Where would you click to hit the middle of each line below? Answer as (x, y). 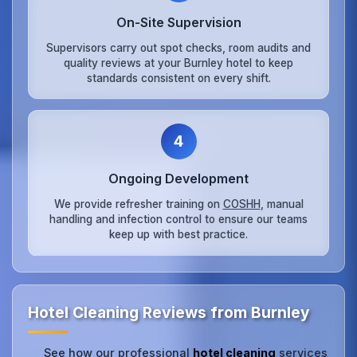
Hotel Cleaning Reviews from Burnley (169, 313)
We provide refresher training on (138, 204)
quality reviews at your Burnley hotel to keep (178, 63)
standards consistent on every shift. (178, 78)
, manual (282, 204)
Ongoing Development (178, 179)
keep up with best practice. (178, 234)
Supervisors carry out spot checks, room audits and (178, 47)
